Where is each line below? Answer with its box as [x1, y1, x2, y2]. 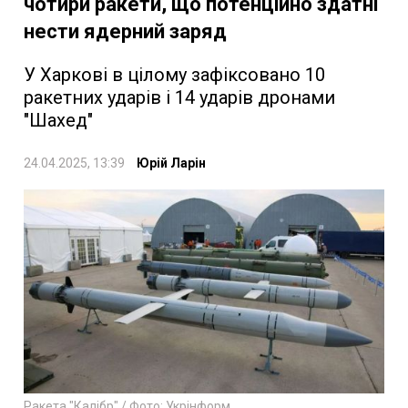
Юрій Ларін [137, 155, 206, 170]
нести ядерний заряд [24, 19, 227, 43]
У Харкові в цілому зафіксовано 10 [24, 63, 325, 86]
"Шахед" [24, 108, 93, 131]
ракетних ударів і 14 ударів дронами [24, 86, 335, 108]
